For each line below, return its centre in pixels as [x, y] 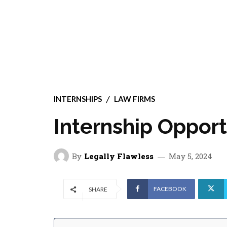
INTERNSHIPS [78, 99]
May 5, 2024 [191, 156]
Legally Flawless [119, 156]
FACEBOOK [170, 189]
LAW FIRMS [135, 99]
